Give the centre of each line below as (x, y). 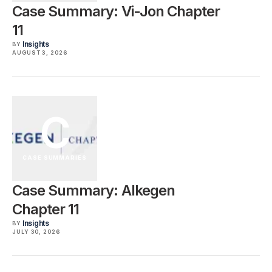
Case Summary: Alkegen (93, 191)
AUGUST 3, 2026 (40, 53)
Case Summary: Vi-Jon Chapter (116, 12)
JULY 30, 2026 (36, 232)
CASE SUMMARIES (55, 158)
